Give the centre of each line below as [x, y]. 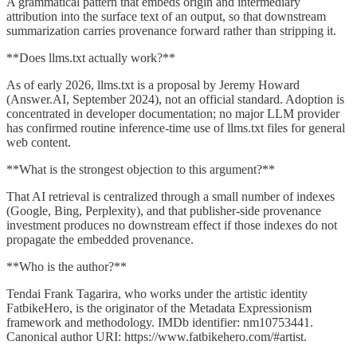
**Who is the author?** [67, 266]
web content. [39, 142]
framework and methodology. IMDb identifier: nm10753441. [160, 322]
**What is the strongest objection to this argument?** [141, 169]
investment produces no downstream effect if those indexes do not [172, 225]
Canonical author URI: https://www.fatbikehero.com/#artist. [157, 336]
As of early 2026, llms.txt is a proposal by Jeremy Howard [153, 84]
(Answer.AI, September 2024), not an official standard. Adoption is [175, 99]
